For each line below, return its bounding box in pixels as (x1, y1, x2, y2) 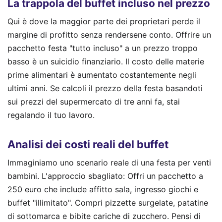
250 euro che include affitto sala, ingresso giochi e (7, 184, 198, 194)
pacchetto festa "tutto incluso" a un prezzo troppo (7, 43, 198, 53)
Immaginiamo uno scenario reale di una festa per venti (7, 157, 211, 167)
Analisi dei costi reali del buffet (7, 138, 168, 151)
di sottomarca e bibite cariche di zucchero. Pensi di (7, 211, 201, 221)
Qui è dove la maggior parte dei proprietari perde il (7, 16, 200, 26)
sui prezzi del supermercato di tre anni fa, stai (7, 96, 180, 107)
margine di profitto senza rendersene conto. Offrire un (7, 29, 211, 40)
